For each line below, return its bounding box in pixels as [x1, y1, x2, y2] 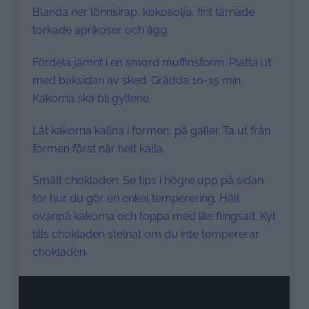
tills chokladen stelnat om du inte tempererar [32, 228, 260, 241]
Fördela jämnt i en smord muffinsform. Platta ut [32, 55, 272, 69]
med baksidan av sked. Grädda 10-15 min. [32, 73, 243, 87]
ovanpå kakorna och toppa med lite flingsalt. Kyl [32, 210, 276, 223]
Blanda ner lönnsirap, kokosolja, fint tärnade [32, 5, 255, 19]
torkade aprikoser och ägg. [32, 23, 170, 37]
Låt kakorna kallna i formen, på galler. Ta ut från [32, 123, 271, 137]
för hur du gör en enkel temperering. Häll [32, 192, 240, 206]
